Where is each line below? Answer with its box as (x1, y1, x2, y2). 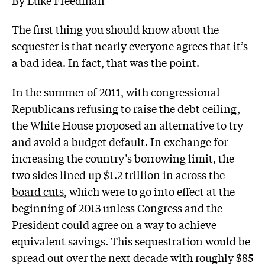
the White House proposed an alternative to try (12, 117, 243, 132)
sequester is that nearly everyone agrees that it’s (12, 38, 248, 54)
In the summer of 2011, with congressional (12, 83, 220, 99)
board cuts (12, 183, 64, 199)
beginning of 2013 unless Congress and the (12, 199, 222, 215)
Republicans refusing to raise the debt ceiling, (12, 100, 240, 116)
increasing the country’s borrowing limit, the (12, 150, 234, 166)
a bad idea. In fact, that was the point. (12, 54, 199, 70)
